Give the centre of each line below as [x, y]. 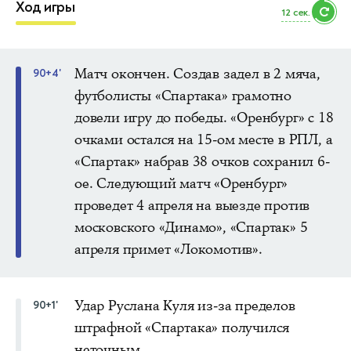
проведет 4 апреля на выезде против [192, 205]
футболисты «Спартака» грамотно [183, 95]
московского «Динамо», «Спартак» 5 [191, 227]
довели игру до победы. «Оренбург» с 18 [204, 117]
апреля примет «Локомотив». [168, 249]
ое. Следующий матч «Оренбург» [181, 183]
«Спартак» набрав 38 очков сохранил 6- [202, 161]
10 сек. [295, 13]
